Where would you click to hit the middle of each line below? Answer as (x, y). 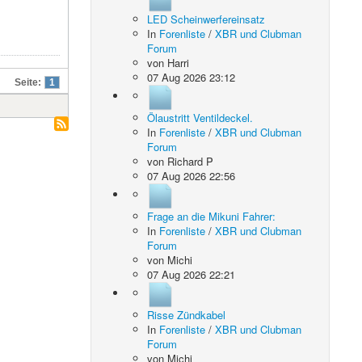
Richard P (191, 161)
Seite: (28, 82)
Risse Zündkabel (187, 315)
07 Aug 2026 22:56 (192, 176)
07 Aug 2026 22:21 (192, 274)
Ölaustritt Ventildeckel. (200, 118)
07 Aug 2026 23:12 (192, 77)
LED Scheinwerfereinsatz (206, 19)
